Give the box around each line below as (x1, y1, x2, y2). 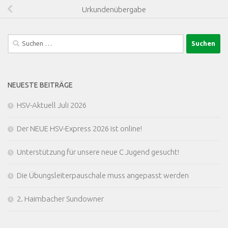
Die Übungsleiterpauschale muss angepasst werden (17, 170, 189, 180)
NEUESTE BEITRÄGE (8, 80, 73, 89)
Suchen (7, 35, 31, 44)
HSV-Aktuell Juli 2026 (17, 100, 87, 109)
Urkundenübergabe (82, 5, 146, 14)
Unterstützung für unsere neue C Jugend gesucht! (17, 147, 179, 156)
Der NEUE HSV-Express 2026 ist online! (17, 124, 142, 133)
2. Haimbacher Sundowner (17, 194, 104, 203)
